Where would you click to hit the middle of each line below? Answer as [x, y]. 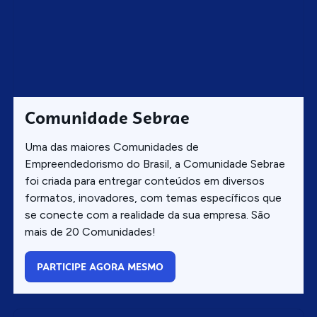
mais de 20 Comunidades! [90, 232]
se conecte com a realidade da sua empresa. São [148, 215]
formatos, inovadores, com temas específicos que [153, 198]
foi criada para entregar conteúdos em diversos [145, 181]
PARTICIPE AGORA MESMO [100, 267]
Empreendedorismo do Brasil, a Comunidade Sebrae [155, 164]
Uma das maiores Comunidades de [112, 147]
